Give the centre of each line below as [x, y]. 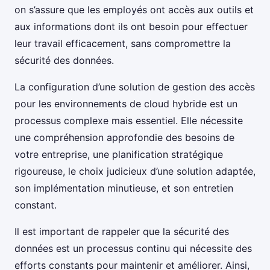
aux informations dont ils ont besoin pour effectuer [131, 27]
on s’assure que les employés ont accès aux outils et [134, 10]
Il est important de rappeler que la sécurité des [122, 232]
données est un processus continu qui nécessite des [133, 249]
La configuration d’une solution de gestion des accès [135, 87]
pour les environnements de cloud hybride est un [126, 104]
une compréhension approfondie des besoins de [124, 138]
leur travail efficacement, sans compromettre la [123, 44]
